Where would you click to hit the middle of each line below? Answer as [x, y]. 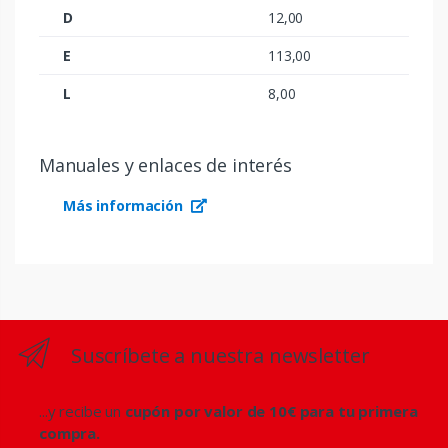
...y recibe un [82, 410]
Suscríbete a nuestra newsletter [220, 355]
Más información [125, 205]
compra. [69, 432]
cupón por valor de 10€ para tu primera [271, 410]
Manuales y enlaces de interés [165, 164]
